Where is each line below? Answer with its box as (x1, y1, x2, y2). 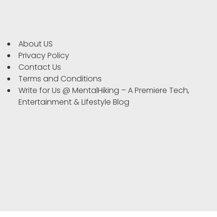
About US (18, 38, 53, 50)
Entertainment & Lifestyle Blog (18, 96, 129, 108)
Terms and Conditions (18, 73, 102, 85)
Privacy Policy (18, 50, 69, 62)
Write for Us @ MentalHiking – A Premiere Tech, (18, 85, 189, 96)
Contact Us (18, 62, 61, 73)
